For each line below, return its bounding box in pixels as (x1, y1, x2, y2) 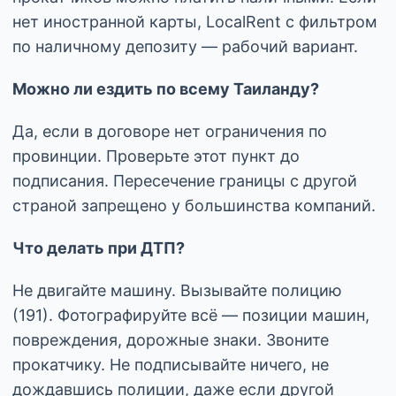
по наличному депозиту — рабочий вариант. (12, 37, 358, 57)
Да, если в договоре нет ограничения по (12, 122, 327, 141)
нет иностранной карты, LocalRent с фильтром (12, 12, 377, 32)
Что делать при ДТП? (12, 239, 185, 258)
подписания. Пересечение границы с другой (12, 171, 357, 191)
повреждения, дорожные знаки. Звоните (12, 331, 329, 350)
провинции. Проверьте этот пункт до (12, 147, 300, 166)
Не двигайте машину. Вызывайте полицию (12, 281, 342, 301)
